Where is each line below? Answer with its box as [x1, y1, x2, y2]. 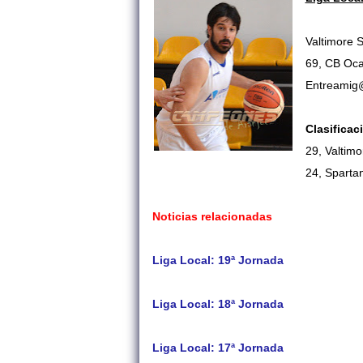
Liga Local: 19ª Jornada [152, 254, 284, 267]
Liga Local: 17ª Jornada [152, 342, 284, 354]
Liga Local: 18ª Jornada [152, 298, 284, 310]
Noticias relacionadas [152, 211, 272, 223]
